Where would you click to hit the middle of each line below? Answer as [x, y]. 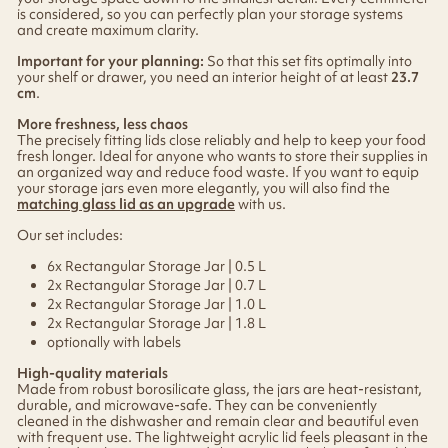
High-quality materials [92, 373]
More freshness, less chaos [102, 123]
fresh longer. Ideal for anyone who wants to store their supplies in [222, 155]
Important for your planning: [110, 60]
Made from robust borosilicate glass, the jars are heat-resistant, [219, 389]
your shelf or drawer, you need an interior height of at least [204, 76]
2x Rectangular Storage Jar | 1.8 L [156, 323]
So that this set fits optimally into [308, 60]
